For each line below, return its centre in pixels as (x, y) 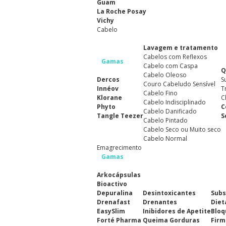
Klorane (109, 98)
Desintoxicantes (169, 193)
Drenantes (160, 202)
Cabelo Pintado (165, 120)
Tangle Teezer (120, 116)
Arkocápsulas (119, 175)
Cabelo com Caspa (171, 66)
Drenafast (114, 202)
